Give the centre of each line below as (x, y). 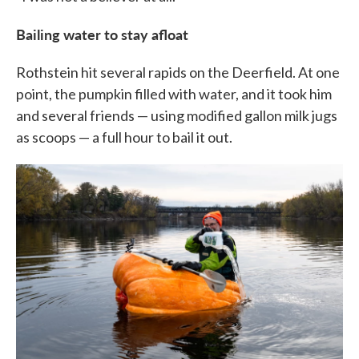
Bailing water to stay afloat (102, 34)
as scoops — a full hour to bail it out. (124, 137)
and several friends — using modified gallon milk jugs (177, 116)
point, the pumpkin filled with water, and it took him (174, 94)
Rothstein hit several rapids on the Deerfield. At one (178, 73)
